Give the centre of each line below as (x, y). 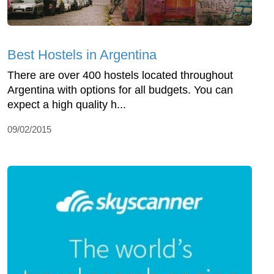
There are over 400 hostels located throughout (120, 75)
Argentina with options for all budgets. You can (120, 90)
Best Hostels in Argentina (82, 54)
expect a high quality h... (67, 104)
